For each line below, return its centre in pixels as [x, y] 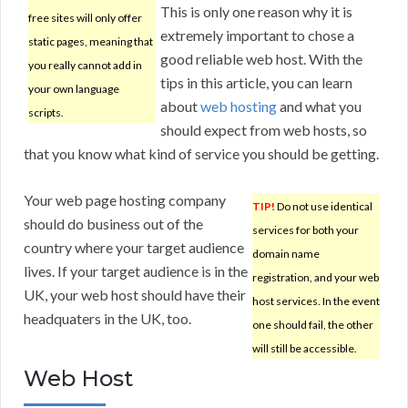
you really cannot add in [85, 66]
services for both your [306, 230]
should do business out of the [113, 224]
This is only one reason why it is [256, 12]
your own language [74, 89]
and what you [319, 107]
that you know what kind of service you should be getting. [201, 154]
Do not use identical [324, 207]
